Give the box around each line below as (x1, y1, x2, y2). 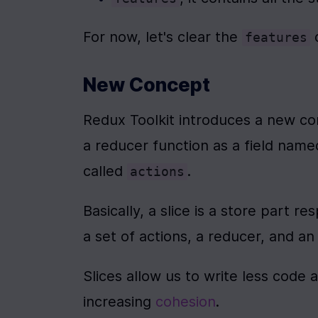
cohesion (155, 293, 216, 310)
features (245, 31, 307, 45)
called (83, 163, 127, 180)
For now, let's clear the (83, 28, 242, 45)
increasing (83, 293, 155, 310)
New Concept (83, 73, 210, 97)
